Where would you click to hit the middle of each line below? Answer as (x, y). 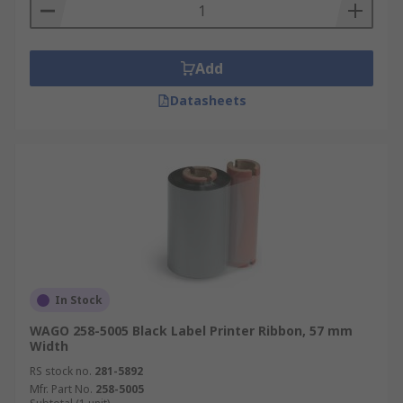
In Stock (79, 300)
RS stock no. (61, 371)
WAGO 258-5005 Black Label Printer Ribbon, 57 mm (191, 331)
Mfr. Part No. (61, 389)
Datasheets (208, 100)
